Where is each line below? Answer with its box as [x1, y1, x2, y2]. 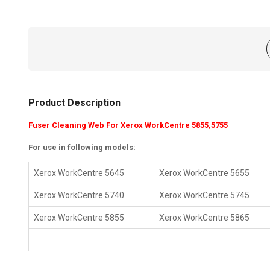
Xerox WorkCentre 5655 [159, 168, 250, 178]
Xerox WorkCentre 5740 [34, 190, 125, 201]
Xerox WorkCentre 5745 [159, 190, 250, 201]
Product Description [28, 97, 121, 109]
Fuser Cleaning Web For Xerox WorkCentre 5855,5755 [28, 121, 230, 130]
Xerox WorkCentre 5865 [159, 213, 250, 223]
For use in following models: [28, 143, 136, 152]
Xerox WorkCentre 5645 [34, 168, 125, 178]
